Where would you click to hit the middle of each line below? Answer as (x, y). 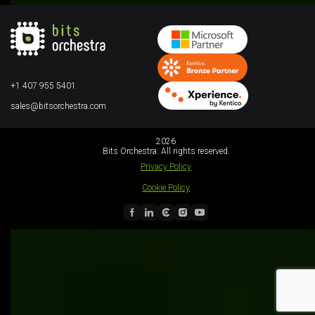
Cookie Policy (166, 187)
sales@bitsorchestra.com (58, 106)
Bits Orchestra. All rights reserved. (166, 151)
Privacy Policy (166, 166)
